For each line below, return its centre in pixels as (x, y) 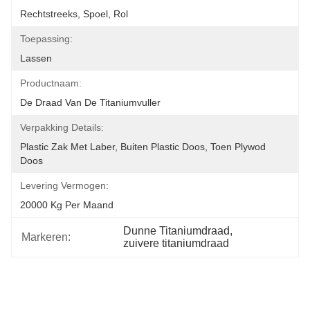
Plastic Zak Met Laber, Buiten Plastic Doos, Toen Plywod (143, 147)
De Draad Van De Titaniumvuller (90, 102)
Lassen (36, 58)
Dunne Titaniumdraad (177, 231)
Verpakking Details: (62, 127)
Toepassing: (46, 39)
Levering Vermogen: (64, 185)
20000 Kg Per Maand (67, 205)
